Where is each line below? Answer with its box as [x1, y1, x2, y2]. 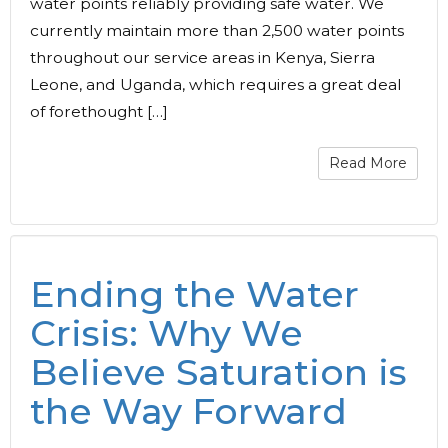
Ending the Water [30, 272, 359, 316]
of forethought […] [30, 102, 168, 121]
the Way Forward [30, 389, 347, 433]
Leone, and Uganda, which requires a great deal [30, 75, 402, 94]
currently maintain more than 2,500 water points [30, 21, 404, 40]
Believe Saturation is [30, 350, 407, 394]
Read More [329, 154, 407, 172]
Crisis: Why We [30, 311, 303, 355]
